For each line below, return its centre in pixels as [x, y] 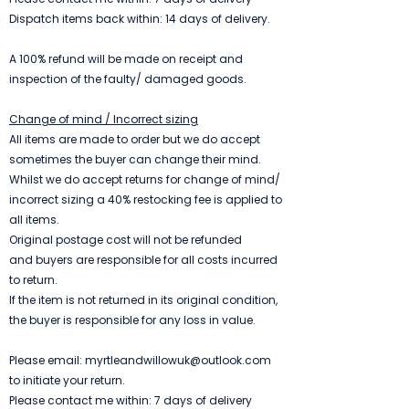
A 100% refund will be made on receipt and [126, 59]
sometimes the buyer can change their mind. [135, 159]
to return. [33, 280]
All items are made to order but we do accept [135, 139]
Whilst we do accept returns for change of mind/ [145, 179]
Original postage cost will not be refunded [126, 240]
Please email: [47, 360]
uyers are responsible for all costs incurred [160, 260]
